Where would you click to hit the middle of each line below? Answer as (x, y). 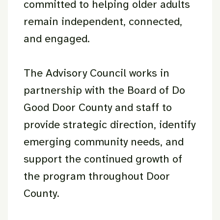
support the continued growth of (103, 159)
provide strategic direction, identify (110, 124)
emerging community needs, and (104, 142)
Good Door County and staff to (98, 107)
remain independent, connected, (103, 21)
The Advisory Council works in (96, 73)
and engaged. (57, 39)
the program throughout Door (97, 176)
